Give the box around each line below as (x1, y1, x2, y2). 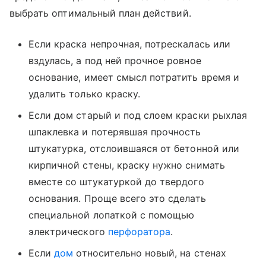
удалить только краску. (28, 87, 141, 100)
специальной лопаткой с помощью (28, 208, 195, 221)
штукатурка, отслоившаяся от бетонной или (28, 142, 239, 154)
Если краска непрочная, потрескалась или (28, 37, 230, 50)
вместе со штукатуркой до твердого (28, 175, 204, 188)
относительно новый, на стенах (73, 246, 226, 259)
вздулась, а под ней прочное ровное (28, 54, 201, 66)
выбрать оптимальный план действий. (9, 7, 194, 19)
